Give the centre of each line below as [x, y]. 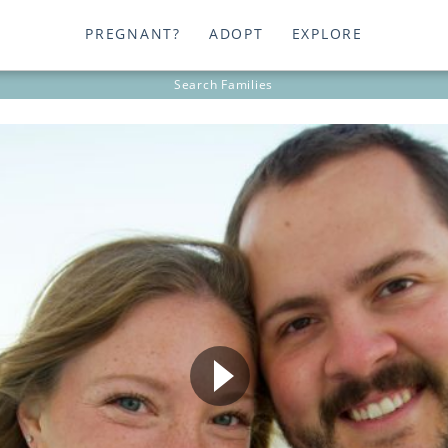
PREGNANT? [133, 34]
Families [247, 85]
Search [197, 85]
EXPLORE [327, 34]
